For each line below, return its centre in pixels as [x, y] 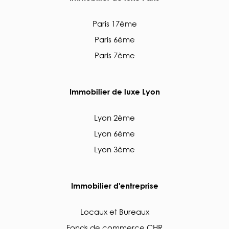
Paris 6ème [114, 39]
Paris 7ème [114, 55]
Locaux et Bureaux [114, 212]
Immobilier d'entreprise [114, 186]
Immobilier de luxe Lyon [114, 91]
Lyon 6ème [114, 133]
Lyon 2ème [114, 118]
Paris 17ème [114, 24]
